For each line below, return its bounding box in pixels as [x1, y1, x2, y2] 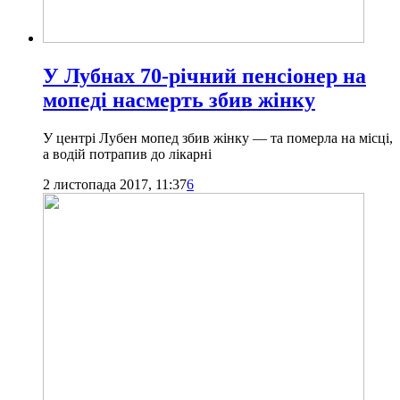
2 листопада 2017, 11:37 [43, 177, 187, 193]
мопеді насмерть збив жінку [43, 88, 315, 112]
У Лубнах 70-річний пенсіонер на [43, 64, 366, 88]
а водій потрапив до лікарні [43, 146, 212, 162]
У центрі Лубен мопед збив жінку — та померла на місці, [43, 130, 393, 146]
